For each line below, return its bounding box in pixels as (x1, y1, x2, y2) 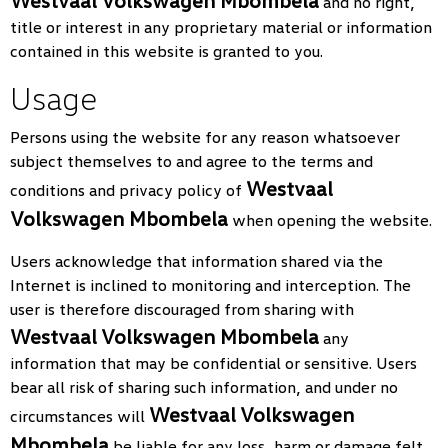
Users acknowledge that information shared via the (10, 251, 383, 271)
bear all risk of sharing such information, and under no (10, 377, 398, 397)
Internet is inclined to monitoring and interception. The (10, 275, 411, 295)
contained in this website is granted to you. (10, 41, 323, 61)
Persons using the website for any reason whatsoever (10, 127, 400, 147)
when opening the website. (228, 210, 432, 230)
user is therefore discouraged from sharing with (10, 299, 354, 319)
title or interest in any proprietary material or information (10, 17, 432, 37)
